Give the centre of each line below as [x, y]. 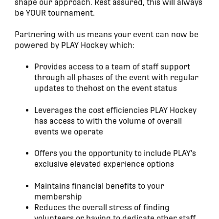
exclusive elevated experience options [104, 164]
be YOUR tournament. [55, 13]
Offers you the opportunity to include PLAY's [115, 153]
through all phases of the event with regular [116, 78]
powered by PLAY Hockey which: [75, 45]
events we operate [69, 131]
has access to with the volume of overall [108, 121]
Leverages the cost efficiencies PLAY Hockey [115, 110]
